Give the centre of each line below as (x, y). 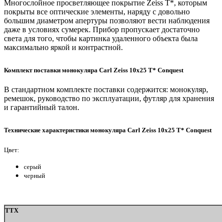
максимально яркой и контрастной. (63, 48)
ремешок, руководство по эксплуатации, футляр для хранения (109, 99)
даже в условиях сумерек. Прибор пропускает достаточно (102, 30)
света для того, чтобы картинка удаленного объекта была (101, 39)
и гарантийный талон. (42, 108)
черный (34, 175)
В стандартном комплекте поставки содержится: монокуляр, (106, 90)
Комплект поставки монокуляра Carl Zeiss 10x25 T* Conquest (94, 70)
